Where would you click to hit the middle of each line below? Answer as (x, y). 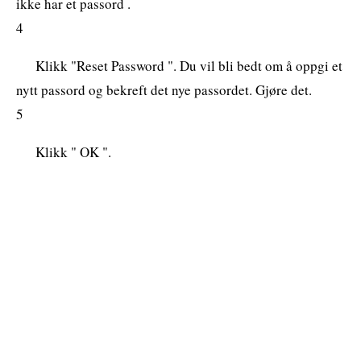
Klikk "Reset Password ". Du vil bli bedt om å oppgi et (189, 65)
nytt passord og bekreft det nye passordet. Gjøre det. (164, 89)
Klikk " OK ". (73, 151)
